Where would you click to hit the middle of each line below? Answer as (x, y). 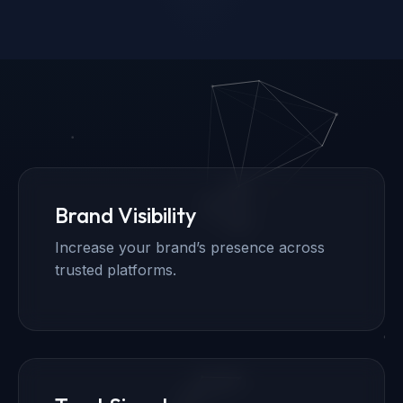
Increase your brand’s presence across (190, 247)
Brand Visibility (125, 215)
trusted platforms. (116, 269)
